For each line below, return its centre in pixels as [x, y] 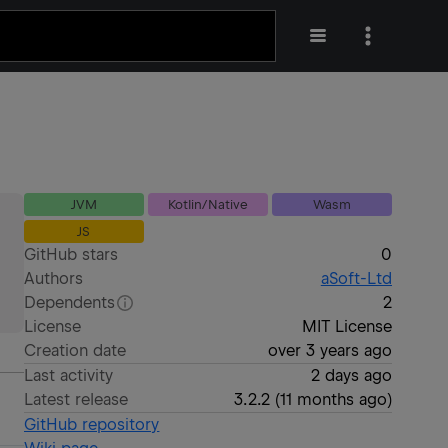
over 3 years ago [329, 350]
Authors [54, 278]
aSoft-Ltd [356, 278]
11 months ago [333, 399]
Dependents [70, 302]
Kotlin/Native [208, 204]
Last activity [69, 375]
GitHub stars [71, 254]
